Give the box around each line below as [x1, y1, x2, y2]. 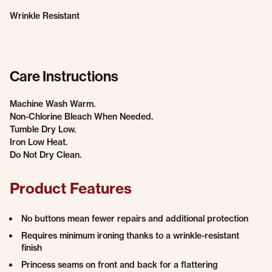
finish [21, 242, 42, 253]
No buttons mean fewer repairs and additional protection [21, 213, 248, 224]
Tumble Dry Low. [10, 124, 76, 135]
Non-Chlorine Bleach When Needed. [10, 111, 153, 122]
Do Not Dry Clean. [10, 149, 81, 160]
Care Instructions [10, 67, 118, 85]
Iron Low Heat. [10, 137, 67, 148]
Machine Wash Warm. [10, 98, 95, 109]
